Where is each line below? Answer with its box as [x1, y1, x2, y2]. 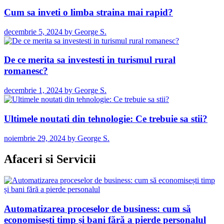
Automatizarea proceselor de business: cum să [4, 203, 191, 214]
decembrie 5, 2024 [4, 27, 62, 36]
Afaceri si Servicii [4, 152, 96, 166]
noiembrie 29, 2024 [4, 133, 65, 142]
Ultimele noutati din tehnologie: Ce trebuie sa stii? [4, 113, 207, 124]
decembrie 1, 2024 [4, 86, 62, 95]
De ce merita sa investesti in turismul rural [4, 54, 175, 65]
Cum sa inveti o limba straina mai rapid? [4, 6, 173, 17]
